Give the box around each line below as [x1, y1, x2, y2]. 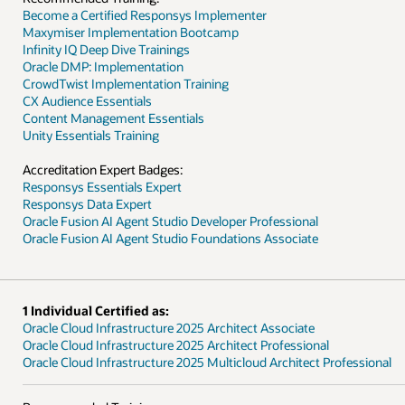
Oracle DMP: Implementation [22, 58, 184, 74]
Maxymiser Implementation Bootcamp [22, 24, 239, 40]
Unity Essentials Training [22, 127, 159, 143]
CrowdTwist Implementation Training [22, 75, 229, 91]
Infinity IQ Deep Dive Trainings [22, 41, 190, 57]
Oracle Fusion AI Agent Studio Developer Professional [22, 212, 318, 229]
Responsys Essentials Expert [22, 178, 182, 194]
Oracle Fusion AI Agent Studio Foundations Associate [22, 230, 318, 246]
